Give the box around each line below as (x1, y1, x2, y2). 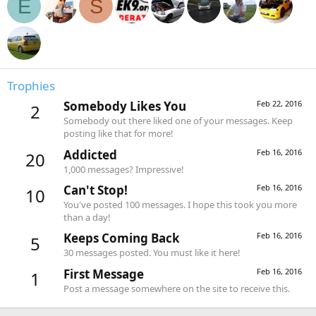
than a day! (63, 210, 111, 224)
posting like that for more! (63, 127, 174, 140)
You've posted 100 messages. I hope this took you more (63, 197, 297, 211)
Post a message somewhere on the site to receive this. (63, 281, 290, 295)
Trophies (7, 78, 55, 94)
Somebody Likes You (63, 98, 186, 115)
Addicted (63, 146, 117, 163)
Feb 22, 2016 (257, 98, 302, 109)
